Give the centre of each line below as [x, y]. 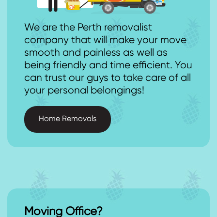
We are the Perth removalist [88, 28]
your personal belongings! [84, 91]
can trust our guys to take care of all [108, 78]
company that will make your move [105, 41]
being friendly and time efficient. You [108, 66]
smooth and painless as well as [96, 53]
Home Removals [68, 119]
